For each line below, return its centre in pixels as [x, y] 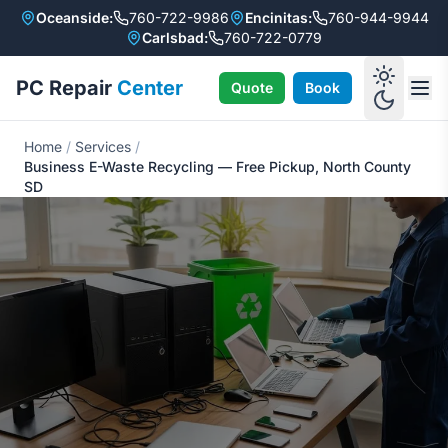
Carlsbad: [175, 37]
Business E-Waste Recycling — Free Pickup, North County [217, 166]
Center [150, 88]
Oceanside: [74, 17]
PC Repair [66, 88]
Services [103, 146]
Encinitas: [278, 17]
